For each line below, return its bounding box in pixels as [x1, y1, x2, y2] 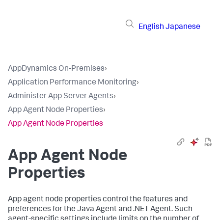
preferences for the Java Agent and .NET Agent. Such [8, 206, 192, 214]
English [138, 23, 164, 31]
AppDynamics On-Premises [8, 65, 105, 73]
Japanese [165, 23, 200, 31]
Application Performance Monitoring [8, 79, 137, 87]
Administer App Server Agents [8, 93, 113, 101]
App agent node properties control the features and [8, 196, 188, 204]
